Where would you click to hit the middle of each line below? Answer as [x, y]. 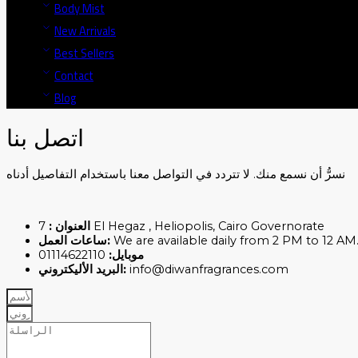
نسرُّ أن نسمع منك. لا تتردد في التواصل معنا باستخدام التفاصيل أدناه [176, 175]
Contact [74, 75]
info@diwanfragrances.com [207, 270]
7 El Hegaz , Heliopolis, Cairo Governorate [207, 227]
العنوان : [70, 227]
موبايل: [126, 255]
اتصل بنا [45, 137]
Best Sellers [84, 53]
